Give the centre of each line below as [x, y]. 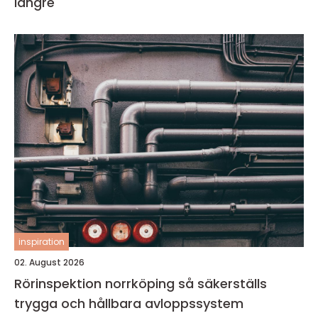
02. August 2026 [49, 262]
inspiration [42, 242]
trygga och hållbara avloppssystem [129, 303]
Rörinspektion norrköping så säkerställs [96, 284]
